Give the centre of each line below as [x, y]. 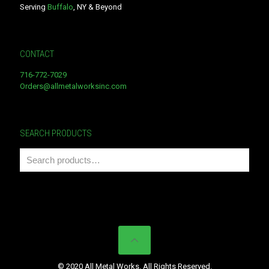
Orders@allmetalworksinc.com [73, 86]
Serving [34, 7]
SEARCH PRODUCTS [56, 134]
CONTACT [37, 54]
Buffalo [60, 7]
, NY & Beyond [98, 7]
